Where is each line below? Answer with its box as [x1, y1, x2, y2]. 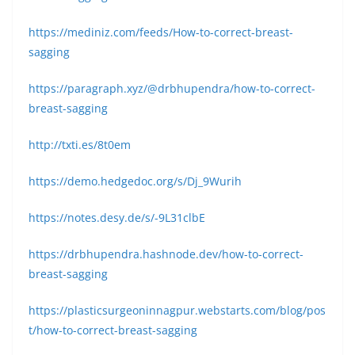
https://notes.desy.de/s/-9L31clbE [29, 210, 205, 225]
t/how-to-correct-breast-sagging [29, 323, 197, 338]
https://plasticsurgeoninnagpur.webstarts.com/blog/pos [29, 303, 326, 318]
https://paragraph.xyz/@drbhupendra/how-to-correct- [29, 81, 315, 96]
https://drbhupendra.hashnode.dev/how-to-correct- [29, 246, 303, 261]
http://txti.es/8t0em [29, 137, 131, 152]
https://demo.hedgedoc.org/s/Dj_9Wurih [29, 174, 242, 189]
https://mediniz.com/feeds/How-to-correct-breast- [29, 25, 293, 40]
